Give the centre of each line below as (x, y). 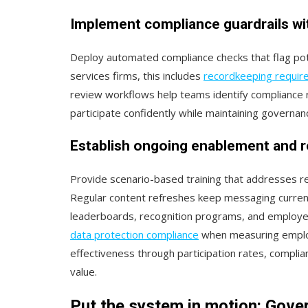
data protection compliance (134, 234)
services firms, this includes (137, 75)
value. (84, 271)
